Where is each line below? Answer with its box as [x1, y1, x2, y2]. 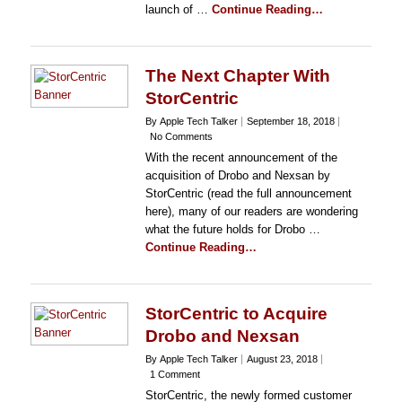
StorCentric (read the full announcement [144, 187, 352, 200]
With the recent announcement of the [144, 151, 337, 164]
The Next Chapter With [144, 66, 330, 85]
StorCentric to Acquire [144, 304, 328, 323]
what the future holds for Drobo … [144, 223, 320, 236]
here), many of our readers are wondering [144, 205, 358, 218]
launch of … [144, 3, 212, 16]
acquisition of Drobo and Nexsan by [144, 169, 330, 182]
